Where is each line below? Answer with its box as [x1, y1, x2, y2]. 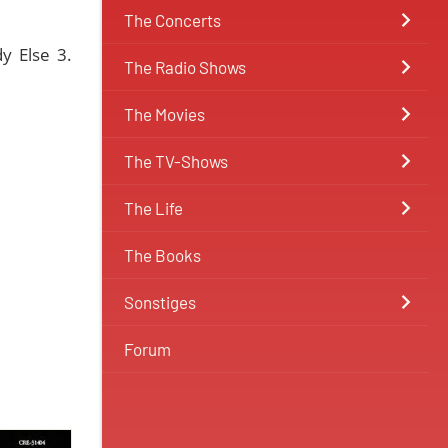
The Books [124, 245, 201, 265]
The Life [124, 198, 183, 218]
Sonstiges [124, 292, 196, 312]
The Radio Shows [124, 57, 246, 77]
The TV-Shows [124, 151, 228, 171]
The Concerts [124, 10, 221, 30]
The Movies [124, 104, 205, 124]
